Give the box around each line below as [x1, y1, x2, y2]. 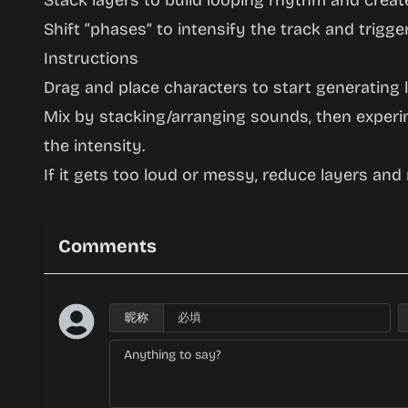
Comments [58, 235, 157, 257]
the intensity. [44, 136, 145, 156]
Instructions [44, 48, 138, 68]
